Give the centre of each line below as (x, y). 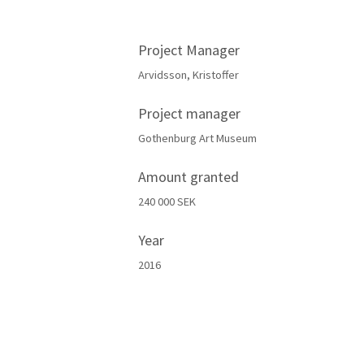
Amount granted (189, 177)
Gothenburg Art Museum (198, 138)
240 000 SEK (167, 201)
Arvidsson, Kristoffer (189, 75)
